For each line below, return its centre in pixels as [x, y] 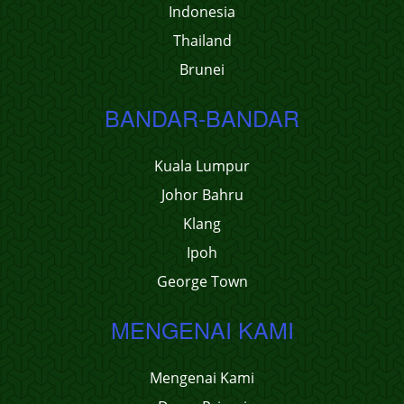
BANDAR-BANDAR [202, 117]
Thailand [202, 41]
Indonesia [202, 12]
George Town [202, 281]
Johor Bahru [202, 195]
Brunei [202, 69]
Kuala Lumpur [202, 166]
